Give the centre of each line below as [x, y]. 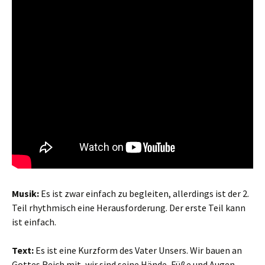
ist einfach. [34, 222]
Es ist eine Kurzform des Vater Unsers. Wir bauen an [139, 250]
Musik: [25, 193]
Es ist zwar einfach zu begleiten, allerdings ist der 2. [144, 193]
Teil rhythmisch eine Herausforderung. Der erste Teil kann [129, 208]
